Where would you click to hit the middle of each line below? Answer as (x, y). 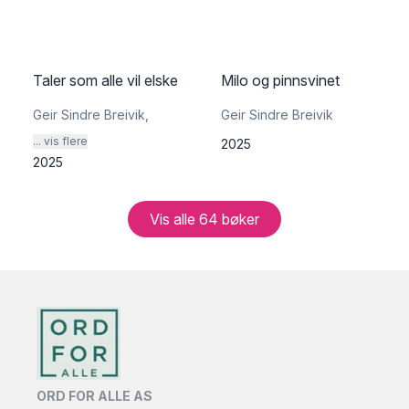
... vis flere (60, 141)
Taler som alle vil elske (105, 80)
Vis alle (174, 219)
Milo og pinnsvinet (280, 80)
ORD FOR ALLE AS (94, 395)
